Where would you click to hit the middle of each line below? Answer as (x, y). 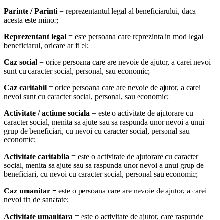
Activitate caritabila (37, 157)
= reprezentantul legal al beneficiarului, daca (127, 11)
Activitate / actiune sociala (47, 113)
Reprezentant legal (35, 37)
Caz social (21, 62)
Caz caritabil (25, 88)
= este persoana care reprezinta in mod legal (135, 37)
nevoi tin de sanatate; (36, 200)
